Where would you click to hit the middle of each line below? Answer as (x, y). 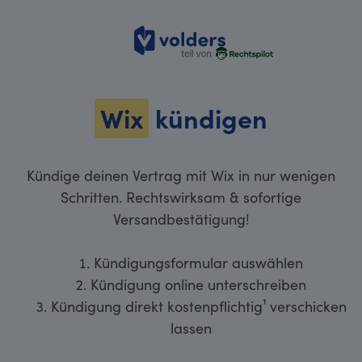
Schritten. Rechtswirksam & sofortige (181, 196)
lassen (191, 327)
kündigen (208, 118)
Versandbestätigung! (181, 218)
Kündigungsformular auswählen (198, 262)
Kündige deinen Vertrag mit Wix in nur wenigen (181, 175)
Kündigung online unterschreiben (198, 284)
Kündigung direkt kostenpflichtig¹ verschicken (198, 305)
